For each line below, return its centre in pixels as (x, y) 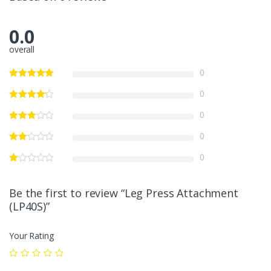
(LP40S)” (29, 206)
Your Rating (31, 235)
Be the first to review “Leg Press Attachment (124, 193)
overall (22, 49)
